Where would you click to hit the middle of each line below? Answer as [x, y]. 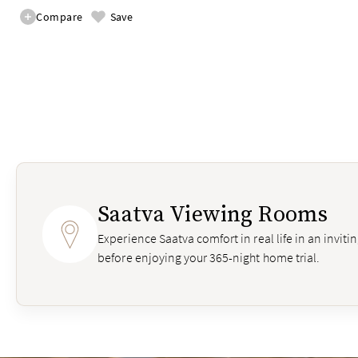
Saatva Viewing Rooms [213, 215]
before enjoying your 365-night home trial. [209, 258]
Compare [60, 17]
